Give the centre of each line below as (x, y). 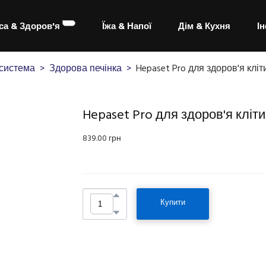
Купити (173, 202)
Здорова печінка (85, 68)
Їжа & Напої (127, 26)
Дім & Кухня (205, 26)
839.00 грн (102, 138)
